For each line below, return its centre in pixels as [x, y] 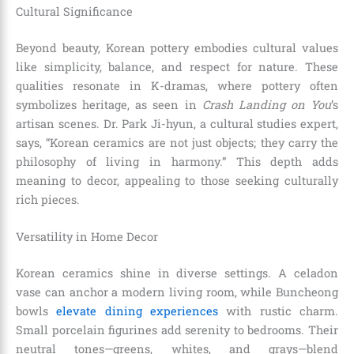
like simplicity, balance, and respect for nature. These [177, 66]
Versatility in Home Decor [87, 237]
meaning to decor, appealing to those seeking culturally [177, 180]
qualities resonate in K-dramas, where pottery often [177, 85]
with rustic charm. [279, 311]
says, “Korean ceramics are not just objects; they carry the [177, 142]
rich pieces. [48, 199]
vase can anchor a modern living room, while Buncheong [177, 292]
